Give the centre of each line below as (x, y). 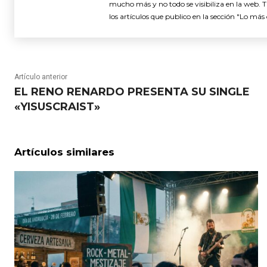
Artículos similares (64, 152)
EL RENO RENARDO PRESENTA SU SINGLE (132, 91)
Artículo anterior (41, 77)
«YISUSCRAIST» (57, 106)
